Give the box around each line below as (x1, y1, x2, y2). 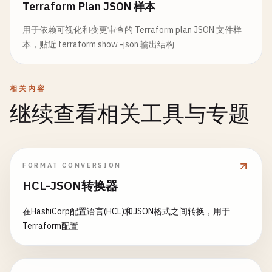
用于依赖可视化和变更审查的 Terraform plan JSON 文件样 (22, 24, 242, 35)
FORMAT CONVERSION (22, 161, 121, 169)
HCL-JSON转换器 (22, 177, 118, 194)
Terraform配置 (22, 220, 78, 231)
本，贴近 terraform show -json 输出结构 (22, 39, 174, 50)
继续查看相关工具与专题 (10, 101, 250, 127)
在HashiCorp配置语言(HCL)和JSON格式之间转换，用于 (22, 206, 230, 217)
